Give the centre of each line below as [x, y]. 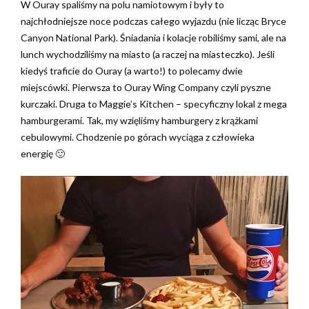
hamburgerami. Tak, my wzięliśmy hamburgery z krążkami [139, 120]
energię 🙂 [43, 153]
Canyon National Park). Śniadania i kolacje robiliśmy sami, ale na [153, 37]
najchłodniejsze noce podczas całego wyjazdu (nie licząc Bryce [153, 21]
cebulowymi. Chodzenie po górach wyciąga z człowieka [138, 137]
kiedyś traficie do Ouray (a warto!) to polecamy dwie [132, 70]
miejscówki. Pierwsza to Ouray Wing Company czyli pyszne [146, 87]
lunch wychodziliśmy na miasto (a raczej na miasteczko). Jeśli [148, 54]
